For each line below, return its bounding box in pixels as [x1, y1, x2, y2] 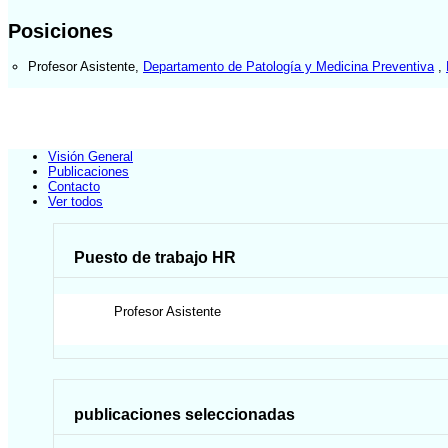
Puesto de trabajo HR [74, 249, 237, 267]
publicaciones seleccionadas [74, 405, 296, 423]
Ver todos [48, 194, 103, 210]
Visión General [48, 149, 133, 165]
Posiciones [8, 19, 113, 42]
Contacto [48, 179, 100, 195]
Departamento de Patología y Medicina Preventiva [143, 58, 434, 74]
